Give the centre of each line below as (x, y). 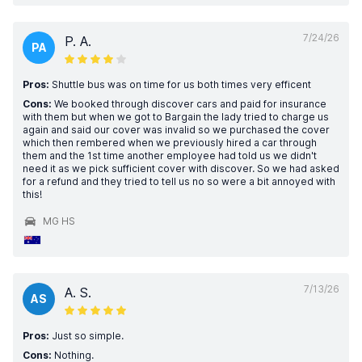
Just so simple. (86, 336)
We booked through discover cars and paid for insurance (189, 104)
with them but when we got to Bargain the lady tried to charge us (176, 117)
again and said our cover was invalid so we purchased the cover (176, 130)
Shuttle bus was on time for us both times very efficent (180, 84)
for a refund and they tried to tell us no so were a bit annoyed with (179, 181)
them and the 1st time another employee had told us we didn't (170, 156)
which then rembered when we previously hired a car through (170, 143)
